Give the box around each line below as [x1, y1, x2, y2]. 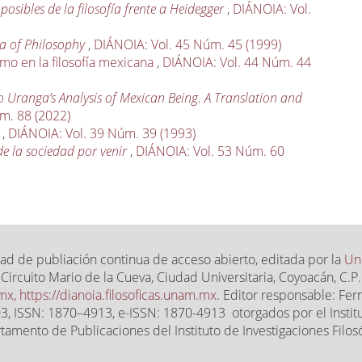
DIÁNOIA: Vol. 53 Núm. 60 [136, 142, 285, 161]
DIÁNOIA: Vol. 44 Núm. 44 [162, 53, 312, 72]
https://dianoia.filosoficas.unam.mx [19, 286, 217, 305]
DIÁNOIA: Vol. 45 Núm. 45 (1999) [94, 36, 282, 54]
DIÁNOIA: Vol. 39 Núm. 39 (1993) [8, 124, 196, 143]
